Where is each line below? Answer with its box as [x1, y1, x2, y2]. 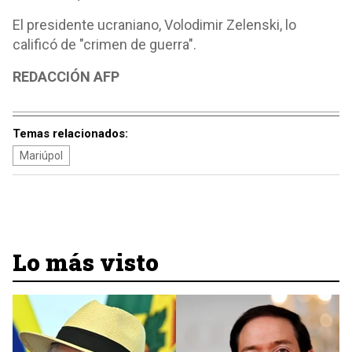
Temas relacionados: [13, 126, 128, 141]
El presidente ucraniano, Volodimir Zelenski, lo [13, 16, 296, 33]
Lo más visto [13, 247, 159, 277]
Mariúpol [20, 149, 63, 162]
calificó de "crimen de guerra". [13, 36, 196, 53]
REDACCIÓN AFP [13, 68, 119, 85]
